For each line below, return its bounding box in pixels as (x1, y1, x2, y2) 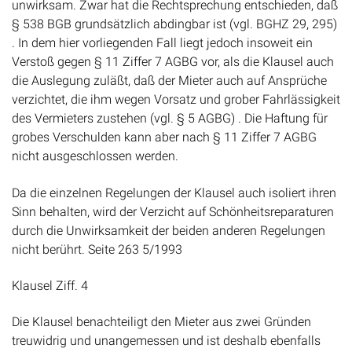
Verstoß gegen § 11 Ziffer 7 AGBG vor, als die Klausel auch (12, 54, 334, 70)
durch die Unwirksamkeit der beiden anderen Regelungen (12, 222, 325, 238)
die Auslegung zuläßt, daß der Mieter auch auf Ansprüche (12, 73, 327, 89)
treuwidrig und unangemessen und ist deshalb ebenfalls (12, 333, 321, 349)
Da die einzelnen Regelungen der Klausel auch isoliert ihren (12, 185, 336, 200)
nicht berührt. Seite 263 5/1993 (12, 241, 182, 257)
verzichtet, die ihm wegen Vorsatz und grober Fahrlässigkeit (12, 92, 340, 108)
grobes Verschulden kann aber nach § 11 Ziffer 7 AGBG (12, 130, 317, 145)
